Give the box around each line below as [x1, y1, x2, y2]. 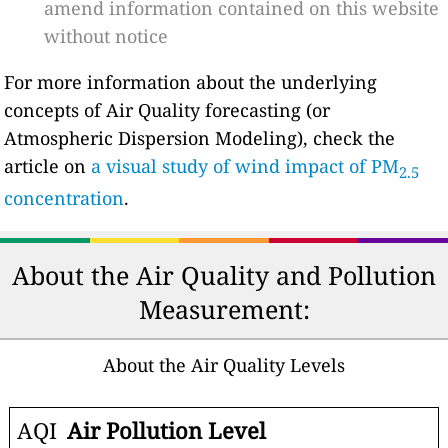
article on [4, 153, 92, 178]
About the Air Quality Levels [103, 352, 345, 377]
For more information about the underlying [4, 69, 378, 94]
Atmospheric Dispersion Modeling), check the [4, 125, 396, 150]
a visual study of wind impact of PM [91, 153, 400, 178]
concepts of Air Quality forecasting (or [4, 97, 331, 122]
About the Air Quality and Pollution [12, 257, 436, 292]
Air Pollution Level [67, 415, 266, 445]
